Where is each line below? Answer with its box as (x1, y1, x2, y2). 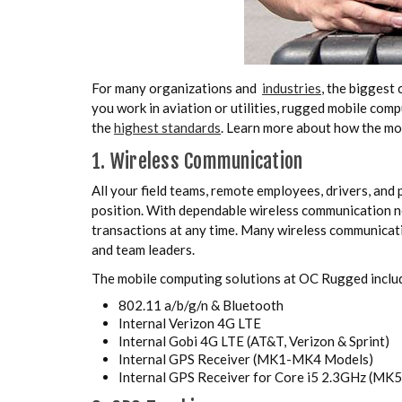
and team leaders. (92, 240, 195, 258)
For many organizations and (92, 79, 262, 96)
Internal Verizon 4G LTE (118, 314, 261, 331)
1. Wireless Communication (92, 148, 303, 173)
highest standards (114, 118, 221, 135)
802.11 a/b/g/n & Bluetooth (118, 296, 284, 313)
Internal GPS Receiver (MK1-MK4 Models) (118, 350, 373, 367)
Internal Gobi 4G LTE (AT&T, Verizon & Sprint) (118, 332, 389, 349)
